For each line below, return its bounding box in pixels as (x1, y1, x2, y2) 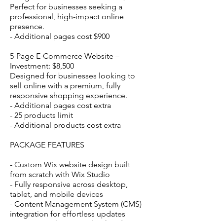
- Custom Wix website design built (10, 159, 130, 169)
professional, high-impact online (10, 11, 124, 21)
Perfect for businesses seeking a (10, 1, 122, 11)
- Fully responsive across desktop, (10, 179, 128, 189)
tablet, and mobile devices (10, 189, 103, 199)
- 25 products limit (10, 110, 73, 120)
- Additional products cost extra (10, 120, 121, 130)
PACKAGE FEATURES (10, 140, 84, 149)
